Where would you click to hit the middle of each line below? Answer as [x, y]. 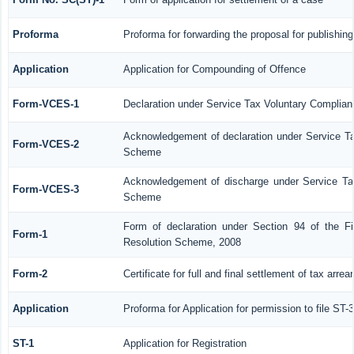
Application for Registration [185, 343]
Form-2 [30, 273]
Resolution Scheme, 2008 [182, 242]
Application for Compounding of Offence [214, 69]
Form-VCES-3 [45, 189]
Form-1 [30, 234]
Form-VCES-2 [45, 144]
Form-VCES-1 [45, 104]
